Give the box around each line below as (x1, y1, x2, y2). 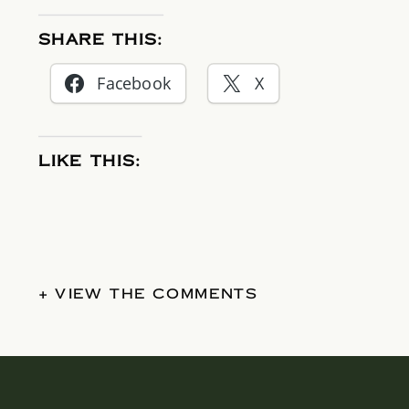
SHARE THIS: (38, 30, 164, 51)
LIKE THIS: (38, 152, 142, 173)
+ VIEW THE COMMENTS (38, 284, 257, 304)
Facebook (97, 72, 172, 96)
